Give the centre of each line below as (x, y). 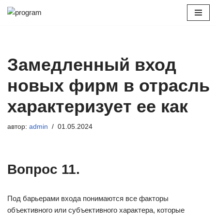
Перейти (21, 26)
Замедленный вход (92, 65)
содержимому (30, 49)
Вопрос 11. (44, 169)
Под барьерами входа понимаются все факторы (88, 198)
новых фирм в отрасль (108, 85)
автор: (18, 127)
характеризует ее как (98, 106)
